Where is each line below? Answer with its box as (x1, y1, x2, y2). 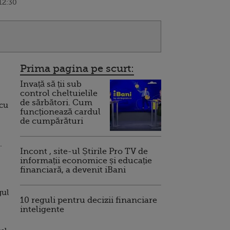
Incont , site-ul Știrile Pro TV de (20, 147, 148, 156)
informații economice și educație (20, 156, 152, 165)
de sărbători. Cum (20, 98, 92, 107)
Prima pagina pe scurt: (20, 63, 134, 74)
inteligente (20, 205, 64, 214)
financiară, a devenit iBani (20, 165, 126, 175)
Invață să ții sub (20, 80, 82, 89)
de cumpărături (20, 117, 83, 126)
